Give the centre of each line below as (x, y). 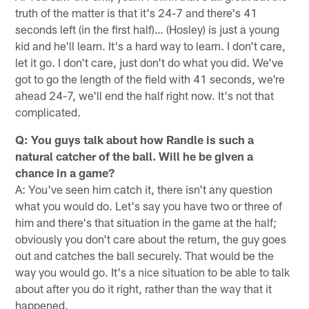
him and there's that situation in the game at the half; (146, 222)
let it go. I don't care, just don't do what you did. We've (150, 62)
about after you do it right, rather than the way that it (144, 288)
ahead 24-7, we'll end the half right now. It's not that (145, 95)
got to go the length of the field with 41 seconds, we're (150, 78)
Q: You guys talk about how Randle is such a (135, 139)
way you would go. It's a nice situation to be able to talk (153, 271)
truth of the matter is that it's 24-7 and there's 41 (137, 12)
